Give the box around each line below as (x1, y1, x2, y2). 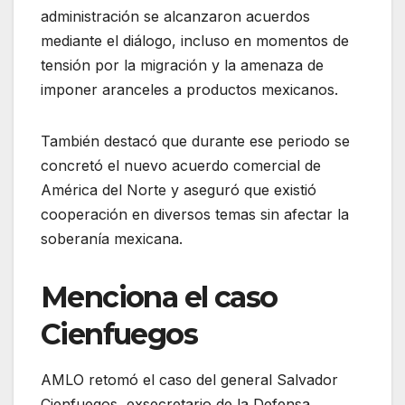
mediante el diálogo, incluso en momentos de (41, 31, 349, 50)
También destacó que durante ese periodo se (41, 131, 350, 150)
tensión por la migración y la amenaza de (41, 55, 324, 74)
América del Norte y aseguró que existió (41, 180, 316, 199)
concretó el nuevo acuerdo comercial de (41, 155, 321, 174)
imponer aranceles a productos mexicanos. (41, 80, 338, 99)
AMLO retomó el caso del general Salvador (41, 371, 338, 390)
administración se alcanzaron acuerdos (41, 6, 310, 25)
